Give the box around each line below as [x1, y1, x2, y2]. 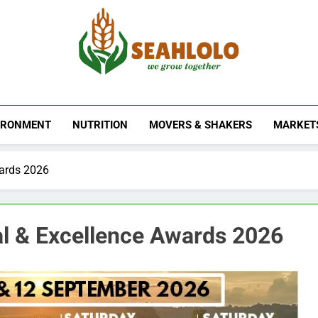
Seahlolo [77, 77, 202, 116]
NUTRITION [72, 118, 128, 131]
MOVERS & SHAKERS [148, 118, 252, 131]
